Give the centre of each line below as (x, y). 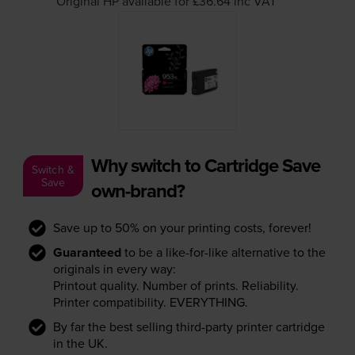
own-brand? (137, 190)
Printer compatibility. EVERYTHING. (150, 302)
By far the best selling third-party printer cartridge (189, 326)
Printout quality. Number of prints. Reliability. (176, 285)
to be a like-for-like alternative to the (223, 252)
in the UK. (80, 343)
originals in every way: (114, 268)
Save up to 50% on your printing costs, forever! (182, 227)
